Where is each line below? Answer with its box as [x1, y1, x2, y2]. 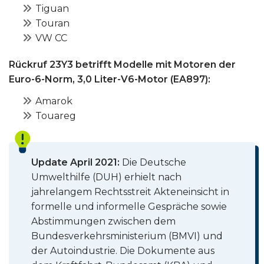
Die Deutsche [120, 157, 187, 169]
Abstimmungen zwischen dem [31, 216, 176, 227]
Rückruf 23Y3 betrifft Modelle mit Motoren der [9, 59, 236, 70]
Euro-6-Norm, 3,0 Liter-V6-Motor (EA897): [9, 74, 210, 85]
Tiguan [35, 3, 69, 14]
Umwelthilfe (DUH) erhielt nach [31, 171, 182, 183]
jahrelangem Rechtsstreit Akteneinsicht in [31, 186, 230, 198]
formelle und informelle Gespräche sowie [31, 201, 227, 213]
